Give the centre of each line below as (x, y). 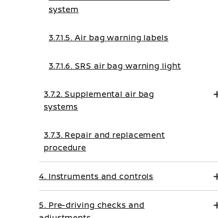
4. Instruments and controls (96, 176)
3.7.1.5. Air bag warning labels (109, 37)
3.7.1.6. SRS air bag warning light (115, 66)
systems (61, 107)
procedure (65, 147)
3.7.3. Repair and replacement (105, 135)
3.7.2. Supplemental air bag (99, 94)
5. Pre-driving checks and (92, 205)
